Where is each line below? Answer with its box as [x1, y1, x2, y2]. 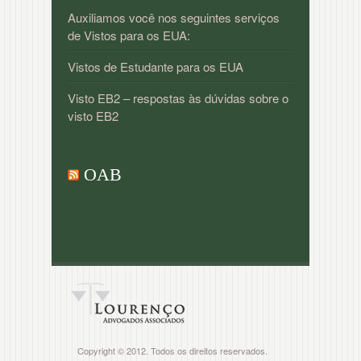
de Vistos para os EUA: [68, 27, 190, 44]
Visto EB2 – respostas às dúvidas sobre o [68, 89, 288, 106]
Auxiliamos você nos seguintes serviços [68, 9, 280, 26]
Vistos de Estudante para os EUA [68, 58, 243, 75]
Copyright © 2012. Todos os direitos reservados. [77, 344, 268, 357]
